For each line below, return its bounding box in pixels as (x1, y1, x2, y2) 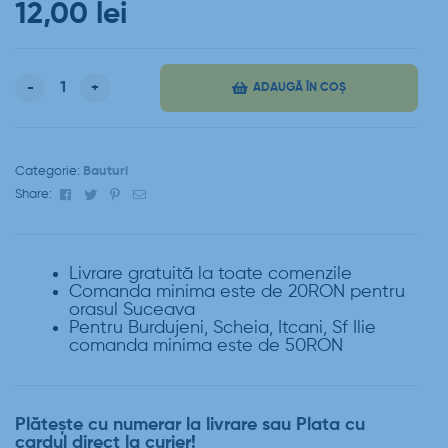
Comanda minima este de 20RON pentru (69, 282, 405, 301)
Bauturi (83, 164, 128, 178)
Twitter (99, 186, 140, 200)
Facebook (73, 186, 133, 200)
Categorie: (15, 164, 83, 178)
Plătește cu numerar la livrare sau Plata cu (15, 415, 365, 434)
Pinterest (122, 186, 176, 200)
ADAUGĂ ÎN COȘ (253, 81, 346, 94)
